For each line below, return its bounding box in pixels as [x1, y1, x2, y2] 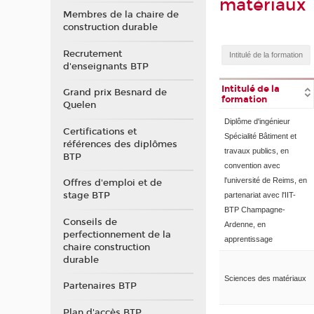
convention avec [224, 161, 280, 170]
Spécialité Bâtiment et [224, 131, 296, 140]
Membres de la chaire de [62, 9, 179, 21]
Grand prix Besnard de [62, 87, 167, 99]
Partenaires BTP [62, 280, 137, 292]
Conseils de [62, 216, 117, 228]
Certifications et [62, 125, 137, 137]
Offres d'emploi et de [62, 177, 162, 189]
